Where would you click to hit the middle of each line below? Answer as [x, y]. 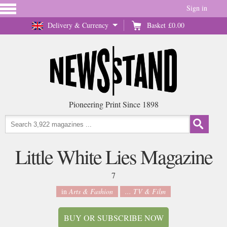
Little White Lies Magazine [113, 156]
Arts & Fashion [91, 191]
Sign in [197, 8]
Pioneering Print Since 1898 [113, 104]
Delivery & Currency [78, 25]
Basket [156, 25]
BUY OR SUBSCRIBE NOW [113, 218]
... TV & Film [145, 191]
